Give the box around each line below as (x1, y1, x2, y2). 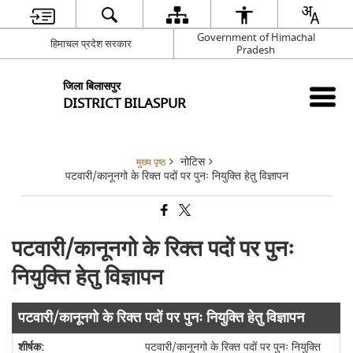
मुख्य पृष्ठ (136, 156, 165, 169)
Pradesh (236, 42, 275, 58)
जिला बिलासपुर (63, 77, 121, 95)
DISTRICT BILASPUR (63, 93, 187, 113)
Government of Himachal (196, 29, 315, 45)
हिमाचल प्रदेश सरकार (50, 35, 132, 51)
